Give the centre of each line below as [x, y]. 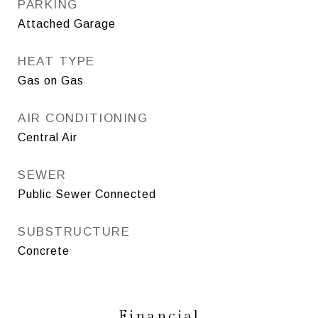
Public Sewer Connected [87, 194]
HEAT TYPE [56, 61]
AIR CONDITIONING [83, 118]
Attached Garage [67, 23]
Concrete [44, 251]
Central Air [48, 137]
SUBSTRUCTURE [74, 231]
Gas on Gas [51, 80]
